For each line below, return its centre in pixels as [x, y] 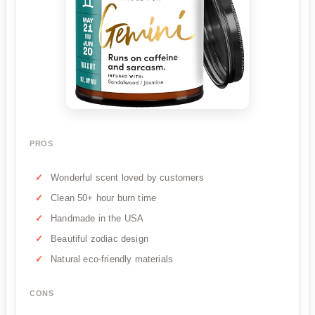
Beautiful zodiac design [99, 239]
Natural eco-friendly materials [112, 259]
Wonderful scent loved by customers [127, 178]
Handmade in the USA [97, 219]
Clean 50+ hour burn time [104, 198]
